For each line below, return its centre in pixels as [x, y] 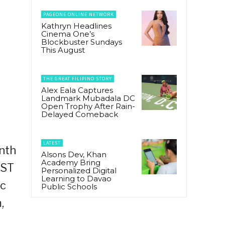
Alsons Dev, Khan [74, 154]
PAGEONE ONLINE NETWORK [79, 14]
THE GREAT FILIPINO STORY [78, 78]
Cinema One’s [68, 34]
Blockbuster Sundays [82, 42]
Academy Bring [71, 162]
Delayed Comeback [80, 114]
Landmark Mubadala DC [88, 98]
